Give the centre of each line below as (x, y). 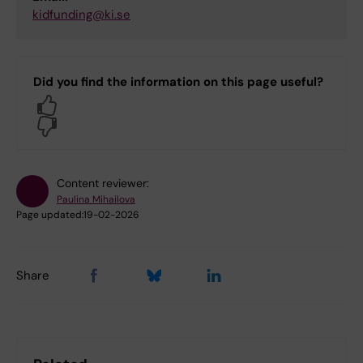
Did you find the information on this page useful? (178, 81)
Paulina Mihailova (96, 199)
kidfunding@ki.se (81, 14)
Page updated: (50, 214)
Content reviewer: (103, 183)
